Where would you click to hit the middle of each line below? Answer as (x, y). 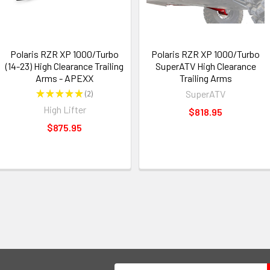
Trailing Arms (206, 78)
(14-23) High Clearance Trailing (64, 66)
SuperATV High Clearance (206, 66)
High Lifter (64, 109)
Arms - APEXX (64, 78)
